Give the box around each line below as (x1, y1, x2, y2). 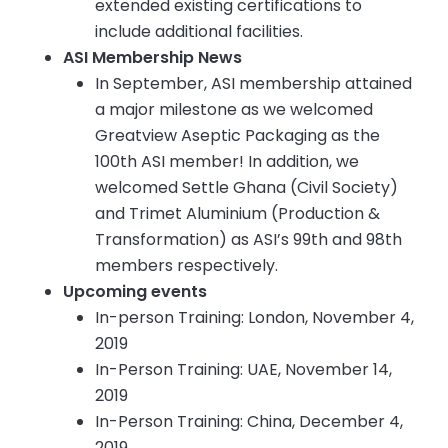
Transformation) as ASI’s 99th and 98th (95, 228, 403, 252)
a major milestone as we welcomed (95, 98, 374, 122)
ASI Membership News (63, 46, 243, 70)
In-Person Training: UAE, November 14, (95, 358, 393, 382)
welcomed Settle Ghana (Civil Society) (95, 176, 399, 200)
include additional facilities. (95, 20, 304, 44)
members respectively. (95, 254, 279, 278)
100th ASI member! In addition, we (95, 150, 360, 174)
